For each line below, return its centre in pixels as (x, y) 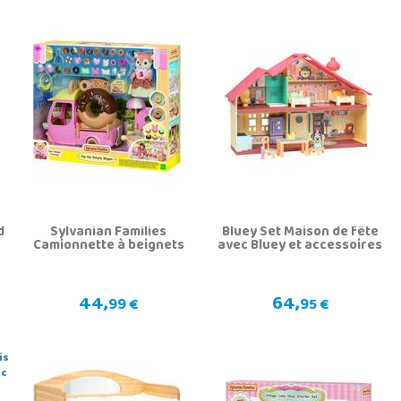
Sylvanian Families (109, 232)
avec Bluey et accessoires (300, 246)
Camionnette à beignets (108, 246)
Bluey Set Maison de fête (300, 232)
